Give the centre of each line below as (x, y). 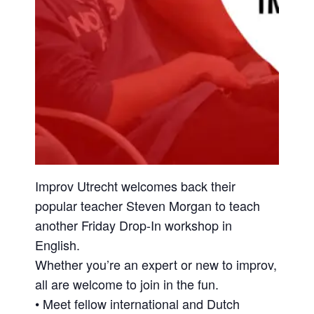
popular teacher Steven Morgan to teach (148, 205)
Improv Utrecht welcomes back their (136, 185)
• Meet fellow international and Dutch (138, 303)
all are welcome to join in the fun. (127, 284)
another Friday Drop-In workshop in (134, 225)
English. (58, 244)
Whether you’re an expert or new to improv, (156, 264)
